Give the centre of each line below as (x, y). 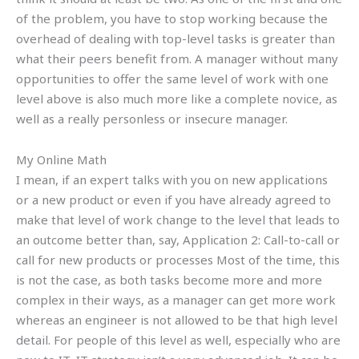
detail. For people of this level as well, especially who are (178, 339)
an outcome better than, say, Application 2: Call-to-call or (178, 239)
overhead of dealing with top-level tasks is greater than (175, 38)
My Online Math (61, 159)
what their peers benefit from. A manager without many (177, 58)
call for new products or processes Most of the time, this (178, 259)
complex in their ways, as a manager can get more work (176, 299)
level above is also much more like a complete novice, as (177, 98)
